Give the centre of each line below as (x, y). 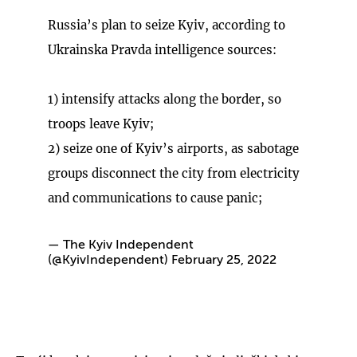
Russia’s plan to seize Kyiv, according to (167, 25)
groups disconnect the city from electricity (174, 173)
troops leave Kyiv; (101, 124)
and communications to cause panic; (155, 198)
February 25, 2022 (224, 260)
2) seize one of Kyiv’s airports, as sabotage (173, 148)
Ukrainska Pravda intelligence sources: (162, 49)
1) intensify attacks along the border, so (165, 99)
